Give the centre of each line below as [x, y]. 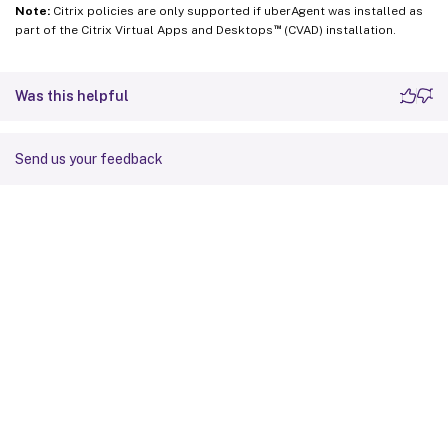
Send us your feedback [89, 158]
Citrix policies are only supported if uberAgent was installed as [236, 10]
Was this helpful [72, 95]
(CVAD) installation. [338, 29]
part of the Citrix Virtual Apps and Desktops [144, 29]
